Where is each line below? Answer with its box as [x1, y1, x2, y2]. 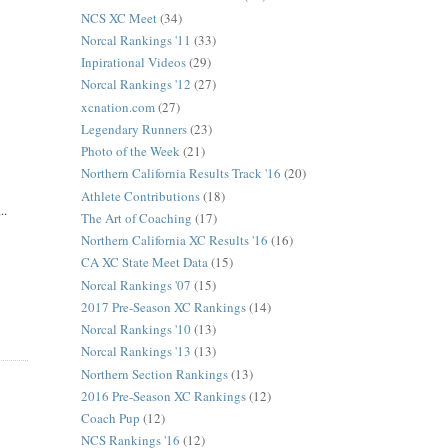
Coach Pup [80, 409, 140, 428]
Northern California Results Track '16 [80, 164, 281, 183]
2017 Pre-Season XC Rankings [80, 297, 246, 316]
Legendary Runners [80, 119, 187, 138]
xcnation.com [80, 97, 155, 116]
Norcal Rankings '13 [80, 342, 191, 361]
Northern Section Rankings [80, 364, 228, 383]
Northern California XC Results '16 [80, 231, 268, 250]
